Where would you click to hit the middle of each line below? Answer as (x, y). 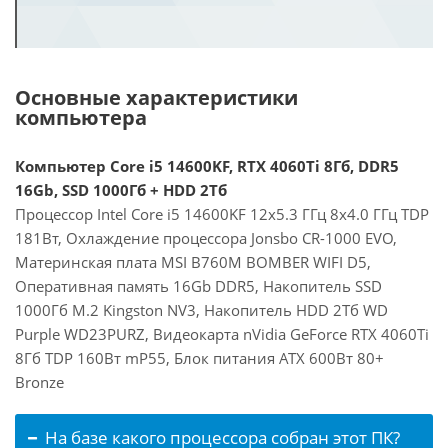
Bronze (39, 382)
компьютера (81, 117)
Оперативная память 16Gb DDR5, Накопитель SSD (198, 286)
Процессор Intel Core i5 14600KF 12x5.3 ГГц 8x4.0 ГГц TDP (222, 214)
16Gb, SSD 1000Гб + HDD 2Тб (121, 190)
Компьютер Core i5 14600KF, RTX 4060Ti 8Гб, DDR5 (207, 166)
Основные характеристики (156, 97)
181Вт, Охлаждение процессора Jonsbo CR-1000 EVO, (206, 238)
